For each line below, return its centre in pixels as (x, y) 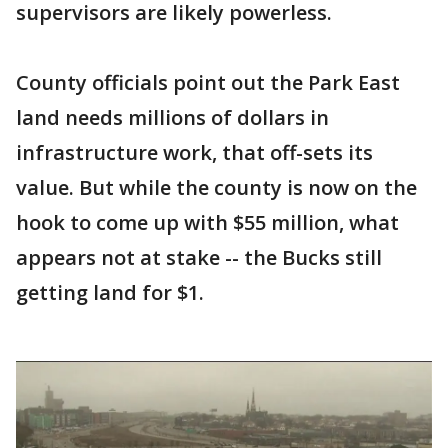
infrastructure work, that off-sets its (194, 152)
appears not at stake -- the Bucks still (199, 257)
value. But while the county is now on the (216, 187)
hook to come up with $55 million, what (207, 222)
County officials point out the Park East (208, 82)
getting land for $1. (110, 292)
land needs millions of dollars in (172, 117)
